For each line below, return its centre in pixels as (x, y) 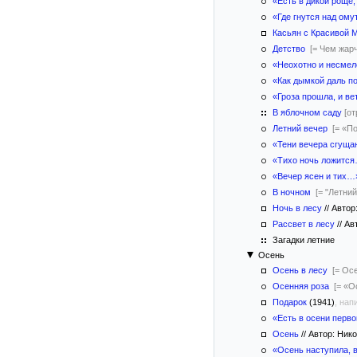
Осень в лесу (300, 270)
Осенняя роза (301, 286)
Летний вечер (300, 128)
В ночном (292, 192)
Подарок (290, 302)
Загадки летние (302, 240)
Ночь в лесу (297, 208)
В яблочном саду (307, 112)
